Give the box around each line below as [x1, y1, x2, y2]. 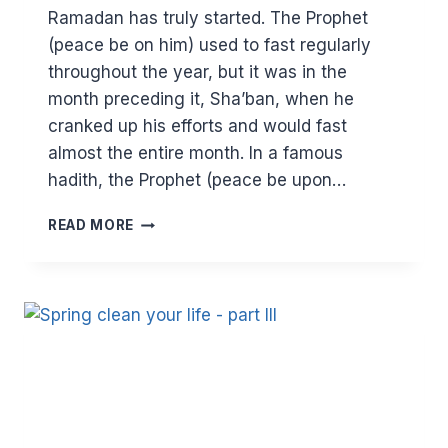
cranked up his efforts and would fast [48, 116, 347, 137]
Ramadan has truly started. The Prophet [48, 8, 368, 29]
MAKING [133, 338, 196, 355]
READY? [133, 317, 192, 334]
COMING [133, 212, 198, 229]
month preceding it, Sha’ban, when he [48, 89, 354, 110]
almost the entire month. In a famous [48, 143, 343, 164]
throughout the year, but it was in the [48, 62, 347, 83]
